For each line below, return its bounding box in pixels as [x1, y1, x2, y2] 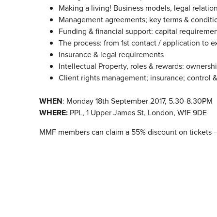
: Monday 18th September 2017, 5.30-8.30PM [62, 95, 213, 107]
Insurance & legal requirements [58, 49, 164, 61]
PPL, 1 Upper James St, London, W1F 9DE [69, 107, 207, 119]
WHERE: [39, 107, 70, 119]
